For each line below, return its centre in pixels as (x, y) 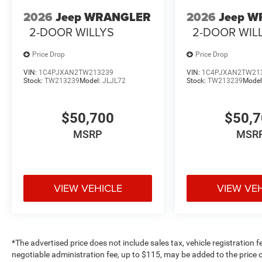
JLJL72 (114, 80)
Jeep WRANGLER (103, 17)
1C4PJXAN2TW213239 (76, 72)
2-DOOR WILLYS (72, 32)
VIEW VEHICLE (88, 188)
